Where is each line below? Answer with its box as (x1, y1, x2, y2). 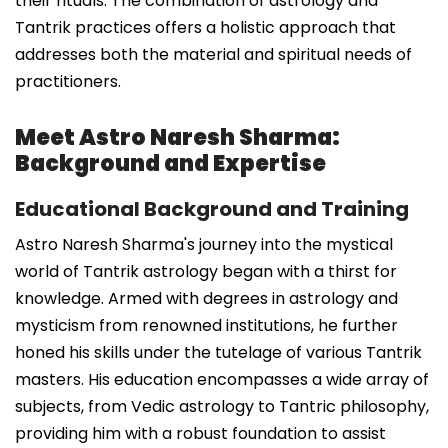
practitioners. (15, 69, 121, 93)
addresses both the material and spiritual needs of (15, 42, 412, 66)
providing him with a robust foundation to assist (15, 421, 386, 445)
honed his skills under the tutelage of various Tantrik (15, 340, 422, 364)
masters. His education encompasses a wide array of (15, 367, 429, 391)
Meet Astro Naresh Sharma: (15, 121, 340, 153)
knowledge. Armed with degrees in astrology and (15, 286, 398, 310)
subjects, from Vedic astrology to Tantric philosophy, (15, 394, 429, 418)
